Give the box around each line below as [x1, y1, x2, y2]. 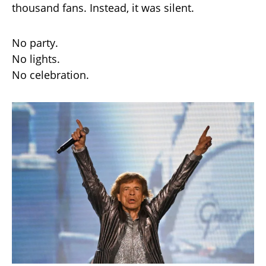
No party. [12, 36, 58, 50]
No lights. [12, 52, 60, 66]
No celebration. [12, 68, 89, 83]
